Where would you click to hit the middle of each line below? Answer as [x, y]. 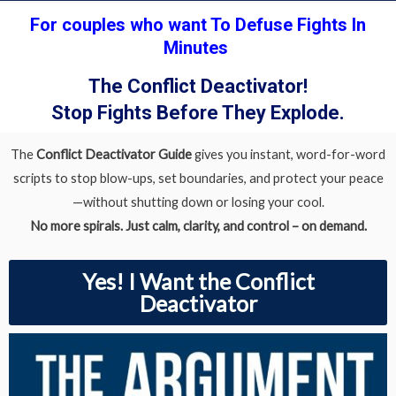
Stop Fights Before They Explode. [198, 113]
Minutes [198, 48]
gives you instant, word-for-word [290, 154]
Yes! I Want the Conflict [198, 281]
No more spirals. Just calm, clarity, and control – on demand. [198, 226]
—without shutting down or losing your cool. [198, 202]
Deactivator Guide [138, 154]
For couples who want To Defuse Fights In [198, 25]
